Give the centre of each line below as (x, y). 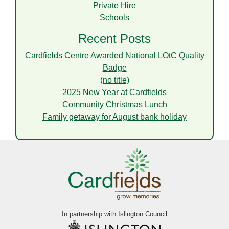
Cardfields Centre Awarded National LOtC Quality (114, 56)
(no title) (114, 80)
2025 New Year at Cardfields (114, 93)
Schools (114, 18)
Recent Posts (114, 39)
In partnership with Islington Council (114, 214)
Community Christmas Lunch (114, 105)
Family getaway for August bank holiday (114, 117)
